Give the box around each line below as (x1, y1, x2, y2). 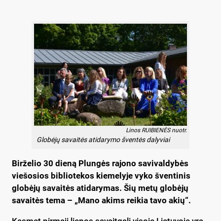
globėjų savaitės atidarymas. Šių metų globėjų (12, 183, 188, 193)
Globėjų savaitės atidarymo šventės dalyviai (37, 135, 170, 144)
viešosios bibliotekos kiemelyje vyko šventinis (12, 170, 190, 181)
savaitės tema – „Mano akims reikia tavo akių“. (12, 195, 191, 205)
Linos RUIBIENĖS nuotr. (126, 126, 187, 134)
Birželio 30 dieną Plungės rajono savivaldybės (12, 158, 188, 168)
